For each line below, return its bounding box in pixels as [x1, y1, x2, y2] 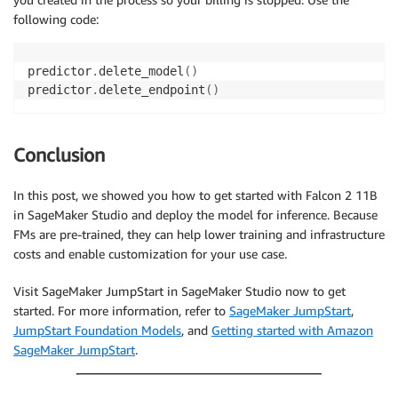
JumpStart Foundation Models [13, 322, 181, 338]
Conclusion [13, 144, 105, 167]
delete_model [99, 64, 184, 79]
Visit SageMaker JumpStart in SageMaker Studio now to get [13, 283, 346, 298]
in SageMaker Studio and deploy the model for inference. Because [13, 206, 378, 222]
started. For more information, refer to [13, 302, 229, 318]
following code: [13, 12, 99, 28]
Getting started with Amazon [211, 322, 373, 338]
